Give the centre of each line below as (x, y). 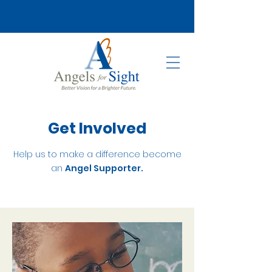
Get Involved (97, 128)
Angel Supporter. (104, 168)
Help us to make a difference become (97, 154)
